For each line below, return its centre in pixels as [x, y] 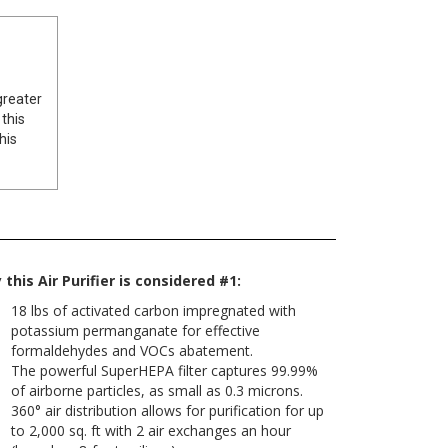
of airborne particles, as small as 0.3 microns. [156, 390]
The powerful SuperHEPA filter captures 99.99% [164, 370]
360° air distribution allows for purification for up [167, 410]
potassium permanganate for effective [135, 330]
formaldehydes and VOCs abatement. [131, 350]
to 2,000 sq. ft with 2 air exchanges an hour [150, 430]
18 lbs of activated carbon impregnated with [153, 310]
